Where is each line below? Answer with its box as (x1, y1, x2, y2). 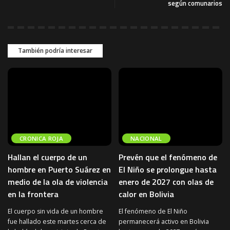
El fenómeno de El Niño (119, 206, 187, 216)
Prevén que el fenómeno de (119, 150, 217, 163)
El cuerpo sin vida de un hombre (8, 206, 103, 216)
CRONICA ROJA (20, 134, 64, 142)
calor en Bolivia (119, 187, 174, 200)
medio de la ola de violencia (8, 175, 108, 188)
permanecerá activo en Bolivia (119, 217, 209, 226)
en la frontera (8, 187, 59, 200)
